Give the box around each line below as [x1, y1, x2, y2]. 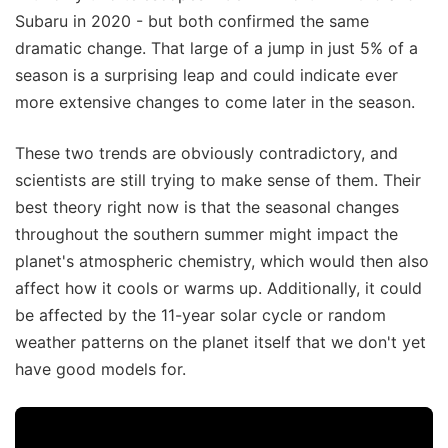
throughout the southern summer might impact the [15, 223, 398, 244]
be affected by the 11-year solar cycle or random [15, 304, 386, 325]
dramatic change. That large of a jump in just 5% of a [15, 37, 418, 58]
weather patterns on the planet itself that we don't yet [15, 331, 426, 352]
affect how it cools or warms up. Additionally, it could [15, 277, 422, 298]
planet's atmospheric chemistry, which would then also [15, 250, 429, 271]
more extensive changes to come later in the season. [15, 91, 415, 112]
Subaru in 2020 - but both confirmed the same [15, 10, 369, 31]
